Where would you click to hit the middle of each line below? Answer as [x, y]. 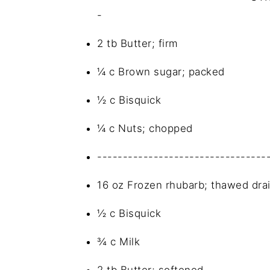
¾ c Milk [118, 241]
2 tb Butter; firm [138, 43]
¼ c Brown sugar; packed [161, 71]
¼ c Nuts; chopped [145, 128]
